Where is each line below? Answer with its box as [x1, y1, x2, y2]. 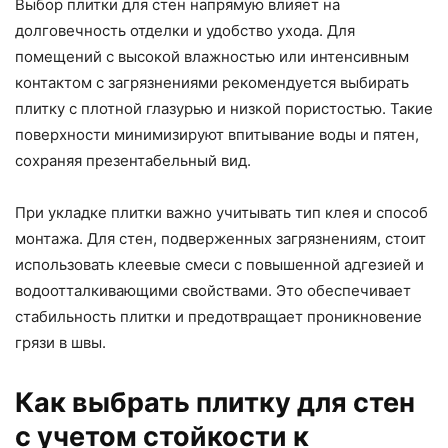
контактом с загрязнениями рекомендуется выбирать [15, 73, 409, 93]
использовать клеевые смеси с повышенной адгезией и [15, 255, 424, 275]
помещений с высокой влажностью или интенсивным [15, 47, 409, 67]
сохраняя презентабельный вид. [15, 151, 251, 171]
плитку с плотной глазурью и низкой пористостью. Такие [15, 99, 433, 119]
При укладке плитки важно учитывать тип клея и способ [15, 203, 428, 223]
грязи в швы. [15, 333, 106, 353]
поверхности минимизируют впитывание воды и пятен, [15, 125, 419, 145]
